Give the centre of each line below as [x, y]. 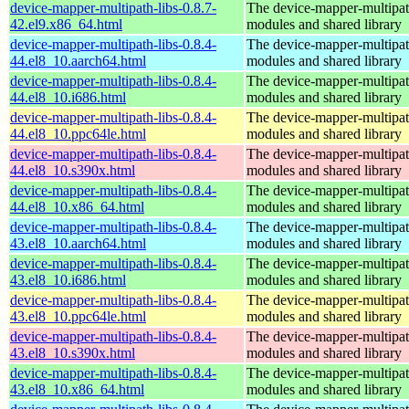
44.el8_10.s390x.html [73, 170]
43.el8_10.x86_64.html [77, 389]
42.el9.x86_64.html [66, 24]
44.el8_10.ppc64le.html [78, 133]
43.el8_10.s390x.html [73, 352]
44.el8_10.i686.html [68, 97]
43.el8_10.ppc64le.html [78, 316]
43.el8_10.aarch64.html [78, 243]
